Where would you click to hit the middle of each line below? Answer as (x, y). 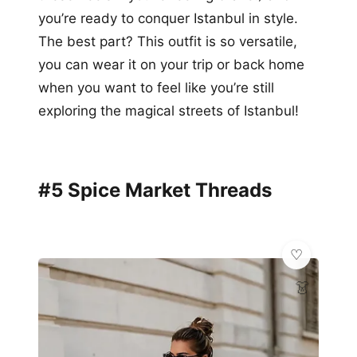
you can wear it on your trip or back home (171, 64)
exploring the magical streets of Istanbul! (169, 110)
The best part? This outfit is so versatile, (168, 41)
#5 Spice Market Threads (155, 190)
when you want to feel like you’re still (156, 87)
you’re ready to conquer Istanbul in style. (168, 18)
